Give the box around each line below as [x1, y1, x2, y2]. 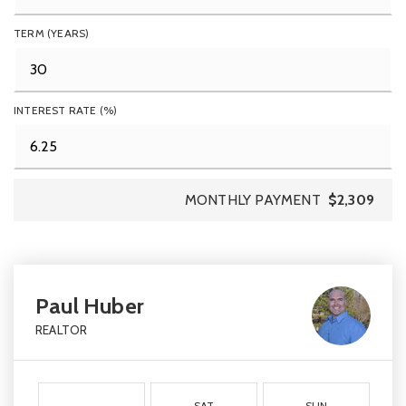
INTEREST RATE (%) [14, 103, 118, 117]
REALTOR [35, 323, 88, 337]
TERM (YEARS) [14, 26, 90, 40]
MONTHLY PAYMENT [184, 191, 321, 208]
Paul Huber [35, 293, 144, 319]
